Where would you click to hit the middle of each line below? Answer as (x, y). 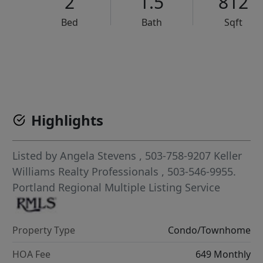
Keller (228, 156)
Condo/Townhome (209, 230)
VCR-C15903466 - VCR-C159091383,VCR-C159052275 (159, 59)
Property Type (44, 230)
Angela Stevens (98, 156)
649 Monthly (223, 254)
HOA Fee (32, 254)
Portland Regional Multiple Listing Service (117, 188)
